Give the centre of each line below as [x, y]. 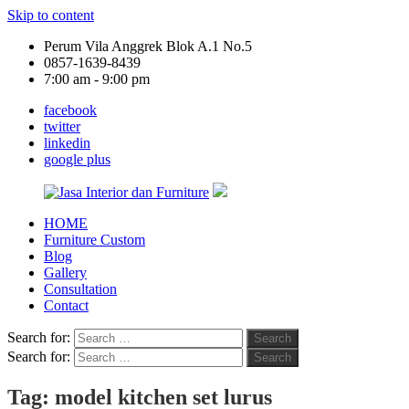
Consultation [80, 289]
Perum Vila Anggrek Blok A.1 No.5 [148, 46]
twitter [62, 126]
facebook [70, 110]
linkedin [67, 143]
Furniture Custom [94, 240]
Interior [28, 254]
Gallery [65, 273]
